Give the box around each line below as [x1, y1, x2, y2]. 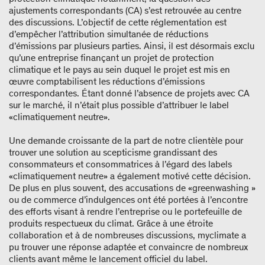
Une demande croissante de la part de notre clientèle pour [9, 135, 243, 147]
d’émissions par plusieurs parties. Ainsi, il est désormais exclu [9, 40, 254, 52]
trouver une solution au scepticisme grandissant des [9, 147, 217, 159]
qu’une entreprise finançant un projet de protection [9, 52, 214, 64]
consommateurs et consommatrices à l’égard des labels [9, 159, 232, 170]
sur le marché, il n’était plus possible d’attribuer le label [9, 99, 229, 111]
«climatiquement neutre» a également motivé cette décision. [9, 170, 251, 182]
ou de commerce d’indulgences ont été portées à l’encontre [9, 194, 248, 206]
